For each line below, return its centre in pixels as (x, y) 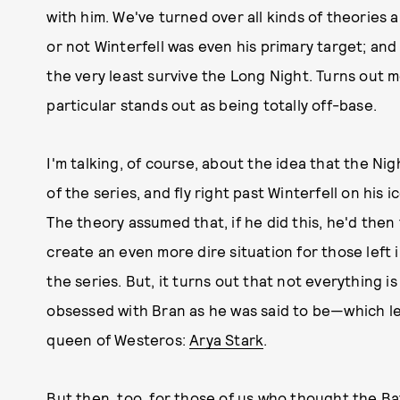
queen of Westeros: (118, 339)
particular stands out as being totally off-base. (212, 104)
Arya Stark (227, 339)
